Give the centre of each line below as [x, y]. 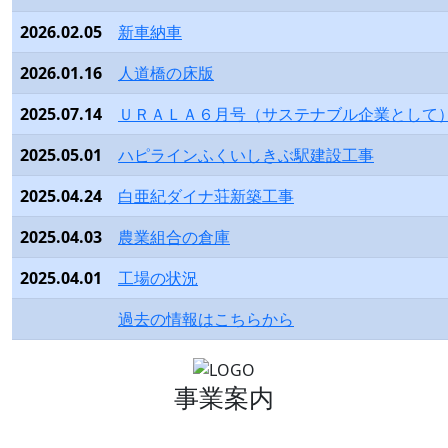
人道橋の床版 [166, 73]
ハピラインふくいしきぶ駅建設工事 [246, 155]
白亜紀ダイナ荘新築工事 [206, 196]
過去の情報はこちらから [206, 319]
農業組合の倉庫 [174, 237]
